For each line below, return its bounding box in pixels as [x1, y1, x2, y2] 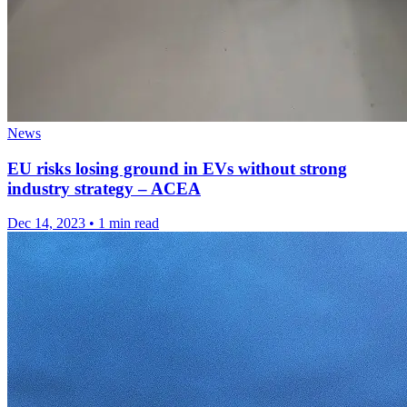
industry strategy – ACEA [7, 178, 201, 198]
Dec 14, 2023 [7, 215, 85, 232]
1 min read [98, 215, 159, 232]
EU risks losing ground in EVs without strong [7, 158, 347, 178]
